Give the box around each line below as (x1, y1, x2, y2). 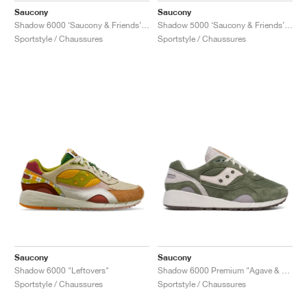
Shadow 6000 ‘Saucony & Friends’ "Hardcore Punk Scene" (141, 19, 149, 30)
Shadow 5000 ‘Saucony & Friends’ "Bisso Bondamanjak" (284, 19, 293, 30)
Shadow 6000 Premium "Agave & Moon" (282, 265, 290, 275)
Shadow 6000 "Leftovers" (14, 265, 109, 275)
